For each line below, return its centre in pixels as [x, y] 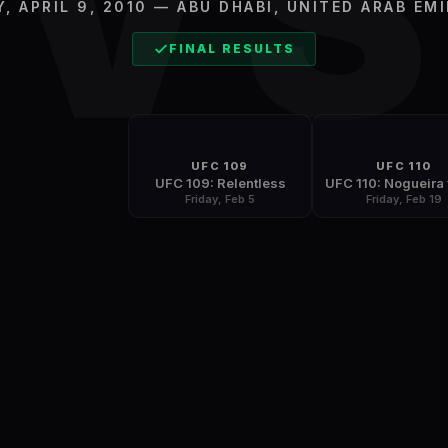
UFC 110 [404, 165]
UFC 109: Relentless [220, 182]
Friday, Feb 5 [220, 198]
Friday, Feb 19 [404, 198]
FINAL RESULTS [232, 48]
